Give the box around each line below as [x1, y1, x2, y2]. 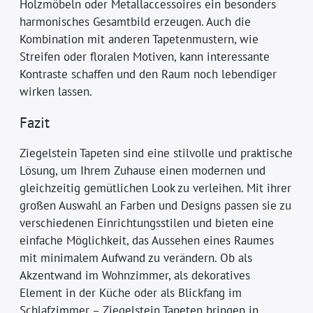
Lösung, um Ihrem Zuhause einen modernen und [20, 162, 266, 178]
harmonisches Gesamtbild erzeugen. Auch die [20, 13, 252, 29]
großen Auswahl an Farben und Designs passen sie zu [20, 197, 292, 213]
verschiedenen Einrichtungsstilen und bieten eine [20, 214, 275, 231]
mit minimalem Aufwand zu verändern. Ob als [20, 249, 253, 265]
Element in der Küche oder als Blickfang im [20, 284, 242, 300]
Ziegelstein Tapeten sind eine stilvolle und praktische [20, 145, 293, 161]
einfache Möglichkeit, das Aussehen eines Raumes [20, 232, 275, 248]
